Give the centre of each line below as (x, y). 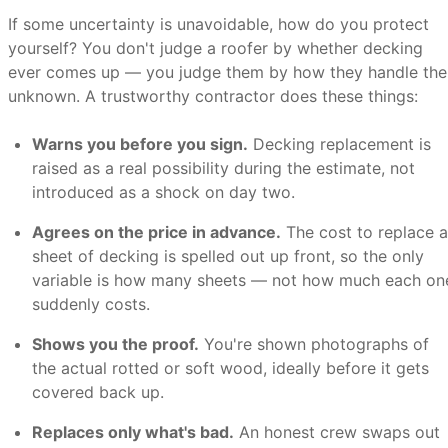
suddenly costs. (91, 304)
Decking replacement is (339, 144)
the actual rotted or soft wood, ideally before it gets (230, 368)
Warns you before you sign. (140, 144)
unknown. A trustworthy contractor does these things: (213, 96)
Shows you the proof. (115, 344)
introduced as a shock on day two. (163, 192)
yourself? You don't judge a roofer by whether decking (215, 48)
